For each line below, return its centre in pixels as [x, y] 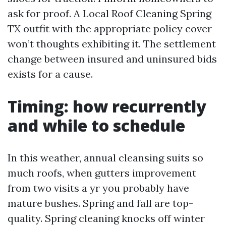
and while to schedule [96, 125]
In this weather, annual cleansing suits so [105, 158]
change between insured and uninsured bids [112, 59]
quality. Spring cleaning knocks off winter [106, 218]
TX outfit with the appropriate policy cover [110, 29]
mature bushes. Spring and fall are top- [100, 203]
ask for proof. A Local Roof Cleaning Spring [109, 13]
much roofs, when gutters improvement [102, 173]
